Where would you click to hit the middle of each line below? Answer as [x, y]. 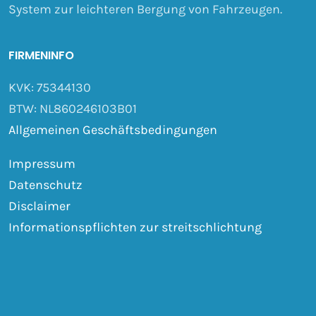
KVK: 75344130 [49, 87]
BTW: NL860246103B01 [72, 108]
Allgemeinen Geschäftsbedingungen [113, 129]
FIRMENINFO [41, 55]
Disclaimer [39, 206]
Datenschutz [45, 184]
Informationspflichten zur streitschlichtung [135, 227]
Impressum [42, 163]
